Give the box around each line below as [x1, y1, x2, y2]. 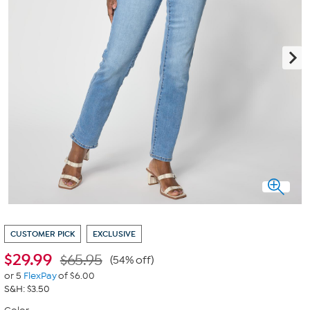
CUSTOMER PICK [10, 229, 75, 239]
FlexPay [23, 270, 57, 282]
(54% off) [109, 254, 154, 266]
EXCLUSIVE [93, 229, 136, 239]
